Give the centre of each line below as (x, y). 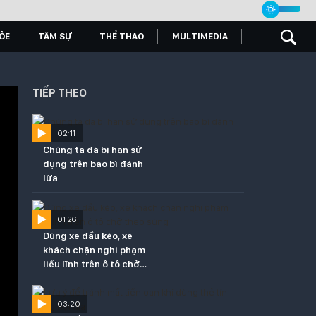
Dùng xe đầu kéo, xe (88, 236)
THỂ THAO (122, 36)
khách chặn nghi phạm (94, 250)
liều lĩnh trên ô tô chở (91, 264)
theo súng (66, 278)
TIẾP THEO (60, 93)
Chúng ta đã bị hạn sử (92, 150)
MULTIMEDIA (200, 36)
